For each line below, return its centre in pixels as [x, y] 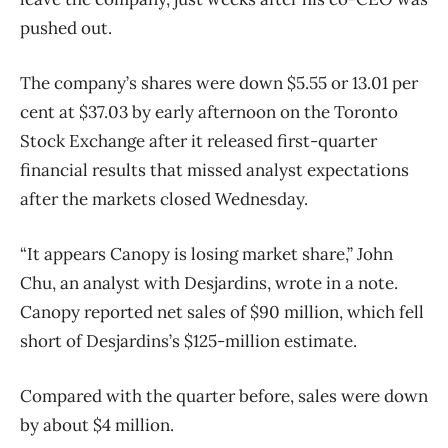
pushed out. [66, 27]
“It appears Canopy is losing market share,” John [206, 253]
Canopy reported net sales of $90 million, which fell [222, 311]
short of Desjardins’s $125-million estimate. [188, 340]
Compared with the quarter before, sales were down [224, 395]
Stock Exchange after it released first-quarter [198, 140]
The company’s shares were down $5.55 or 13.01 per [219, 82]
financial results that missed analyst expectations [214, 169]
